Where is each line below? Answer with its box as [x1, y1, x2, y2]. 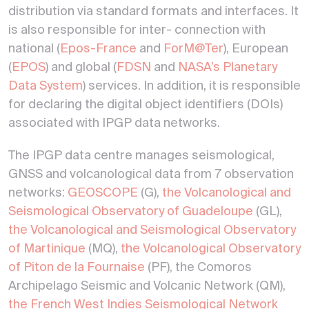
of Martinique [8, 243, 86, 256]
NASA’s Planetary [178, 61, 277, 74]
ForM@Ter [163, 43, 223, 56]
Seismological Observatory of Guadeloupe [8, 206, 253, 219]
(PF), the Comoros [145, 261, 252, 275]
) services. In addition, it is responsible [83, 80, 301, 93]
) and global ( [46, 61, 117, 74]
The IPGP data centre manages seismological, [8, 150, 275, 163]
